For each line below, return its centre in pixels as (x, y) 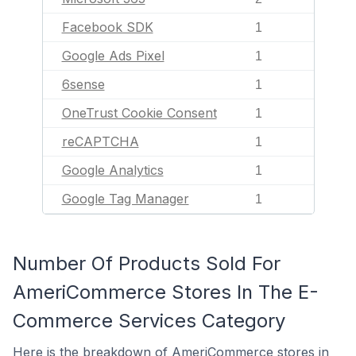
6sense (83, 84)
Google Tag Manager (125, 199)
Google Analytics (112, 170)
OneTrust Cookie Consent (139, 113)
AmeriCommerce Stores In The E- (166, 292)
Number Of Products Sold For (147, 263)
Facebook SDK (107, 27)
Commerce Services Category (149, 321)
